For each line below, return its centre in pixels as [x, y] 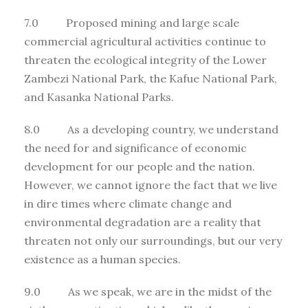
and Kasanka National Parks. [99, 97]
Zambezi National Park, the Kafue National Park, [151, 78]
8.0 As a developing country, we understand [151, 129]
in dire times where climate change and [128, 203]
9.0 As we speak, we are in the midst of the [148, 291]
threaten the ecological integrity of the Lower [145, 59]
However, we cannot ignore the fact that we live [151, 185]
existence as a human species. [102, 259]
